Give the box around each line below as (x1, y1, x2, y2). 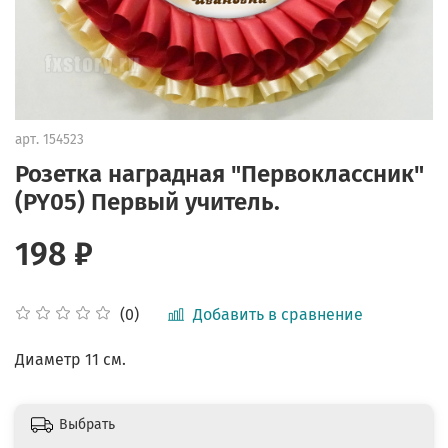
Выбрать (59, 416, 115, 434)
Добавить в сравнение (193, 304, 363, 324)
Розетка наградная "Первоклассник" (15, 159, 424, 188)
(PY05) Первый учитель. (15, 187, 280, 216)
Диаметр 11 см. (15, 349, 126, 369)
